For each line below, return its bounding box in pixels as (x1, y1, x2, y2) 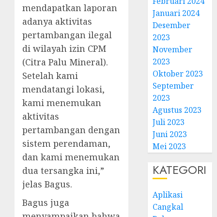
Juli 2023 (153, 116, 185, 127)
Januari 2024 (153, 7, 200, 18)
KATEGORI (153, 161, 207, 178)
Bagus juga (22, 196, 69, 208)
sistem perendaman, (22, 137, 110, 149)
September (153, 80, 194, 91)
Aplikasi (153, 189, 183, 200)
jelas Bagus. (22, 178, 72, 190)
